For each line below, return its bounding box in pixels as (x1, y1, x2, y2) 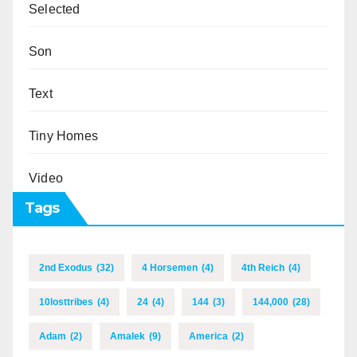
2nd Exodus (39, 262, 92, 273)
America (189, 331, 228, 342)
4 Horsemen (142, 262, 198, 273)
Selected (29, 2, 80, 16)
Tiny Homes (29, 129, 98, 143)
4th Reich (241, 262, 284, 273)
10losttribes (39, 296, 93, 308)
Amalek (110, 331, 145, 342)
